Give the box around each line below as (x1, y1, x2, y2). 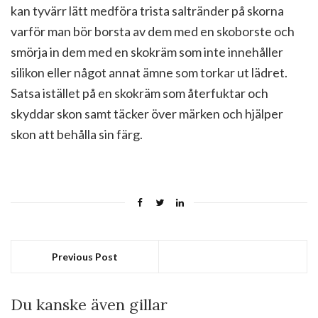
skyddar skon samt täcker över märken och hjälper (11, 106, 283, 121)
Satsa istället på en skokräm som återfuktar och (11, 85, 268, 101)
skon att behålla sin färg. (11, 126, 143, 142)
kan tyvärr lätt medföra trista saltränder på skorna (11, 3, 284, 18)
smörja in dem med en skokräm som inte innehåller (11, 44, 283, 60)
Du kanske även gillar (11, 295, 168, 314)
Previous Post (52, 251, 118, 263)
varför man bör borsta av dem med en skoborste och (11, 23, 295, 39)
